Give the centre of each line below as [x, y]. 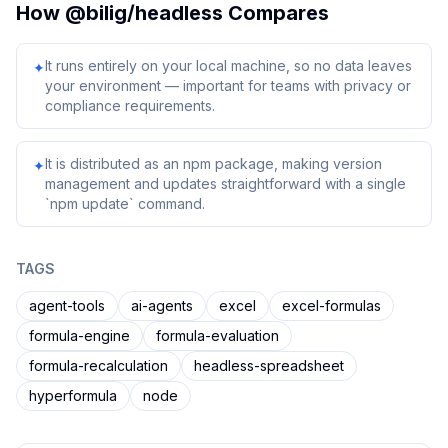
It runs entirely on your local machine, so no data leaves [228, 65]
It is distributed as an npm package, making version [213, 163]
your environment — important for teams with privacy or [228, 85]
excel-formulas [331, 305]
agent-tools [67, 305]
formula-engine [79, 335]
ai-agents [162, 305]
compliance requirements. [130, 105]
